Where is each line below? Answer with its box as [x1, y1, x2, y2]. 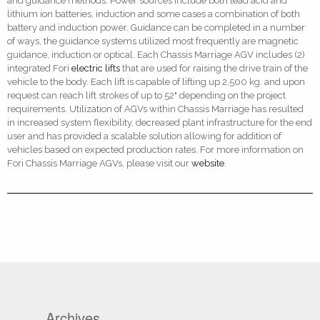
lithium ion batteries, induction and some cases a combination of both [7, 8, 300, 19]
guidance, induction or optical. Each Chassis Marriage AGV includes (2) [7, 49, 305, 60]
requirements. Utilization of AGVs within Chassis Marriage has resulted [7, 103, 304, 114]
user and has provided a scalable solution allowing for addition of [7, 130, 281, 141]
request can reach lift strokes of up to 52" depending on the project [7, 89, 286, 101]
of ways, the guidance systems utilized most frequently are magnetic [7, 35, 299, 46]
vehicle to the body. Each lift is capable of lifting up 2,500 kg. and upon [7, 76, 305, 87]
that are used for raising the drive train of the [120, 62, 308, 74]
